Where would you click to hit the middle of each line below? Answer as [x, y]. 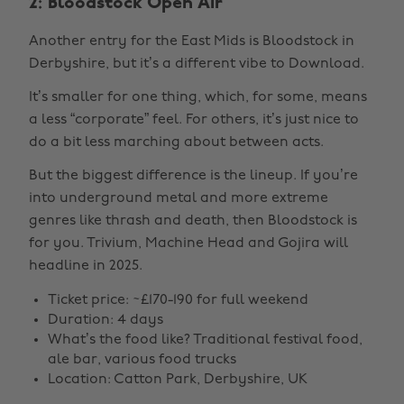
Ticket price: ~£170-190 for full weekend [178, 300]
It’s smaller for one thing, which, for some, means [198, 97]
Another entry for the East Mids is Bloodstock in [192, 41]
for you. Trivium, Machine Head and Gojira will [188, 243]
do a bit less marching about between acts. [176, 142]
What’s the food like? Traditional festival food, [205, 340]
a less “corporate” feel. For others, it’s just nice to [194, 120]
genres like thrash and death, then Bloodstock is [193, 221]
